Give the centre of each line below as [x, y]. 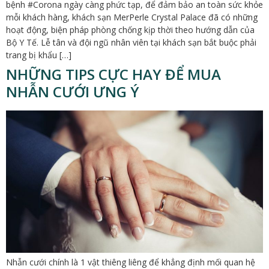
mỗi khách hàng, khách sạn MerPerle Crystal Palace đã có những [132, 17]
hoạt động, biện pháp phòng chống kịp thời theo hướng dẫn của [130, 30]
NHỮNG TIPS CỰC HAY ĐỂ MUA [113, 74]
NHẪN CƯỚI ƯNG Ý [73, 92]
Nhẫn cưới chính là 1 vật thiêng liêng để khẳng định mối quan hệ [131, 262]
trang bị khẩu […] [39, 55]
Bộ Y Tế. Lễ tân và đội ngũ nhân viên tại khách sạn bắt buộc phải [131, 43]
